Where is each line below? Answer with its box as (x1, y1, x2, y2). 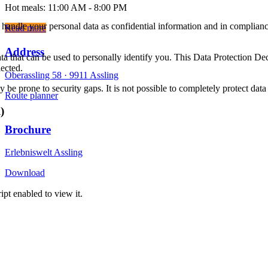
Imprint (29, 188, 56, 199)
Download (5, 167, 45, 178)
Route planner (5, 90, 58, 100)
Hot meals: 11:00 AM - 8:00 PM (5, 2, 127, 13)
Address (5, 45, 44, 59)
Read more (5, 23, 46, 33)
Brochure (5, 123, 51, 136)
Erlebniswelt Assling (5, 147, 83, 158)
